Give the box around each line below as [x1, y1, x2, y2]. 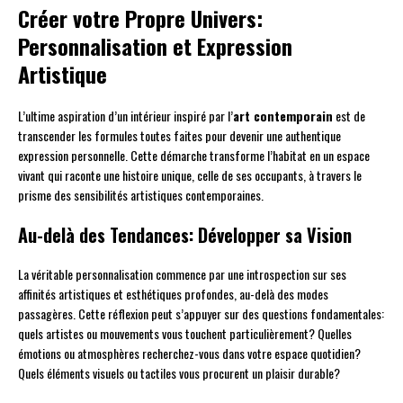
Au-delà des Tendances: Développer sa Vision [18, 221, 352, 249]
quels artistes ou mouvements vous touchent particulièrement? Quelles [18, 324, 352, 344]
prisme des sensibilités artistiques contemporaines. [18, 185, 264, 205]
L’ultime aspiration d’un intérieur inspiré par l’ [18, 106, 233, 126]
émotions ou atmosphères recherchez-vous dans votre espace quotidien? [18, 344, 361, 363]
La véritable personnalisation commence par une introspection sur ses [18, 264, 346, 284]
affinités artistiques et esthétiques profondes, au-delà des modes [18, 284, 328, 304]
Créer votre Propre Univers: [18, 2, 263, 35]
